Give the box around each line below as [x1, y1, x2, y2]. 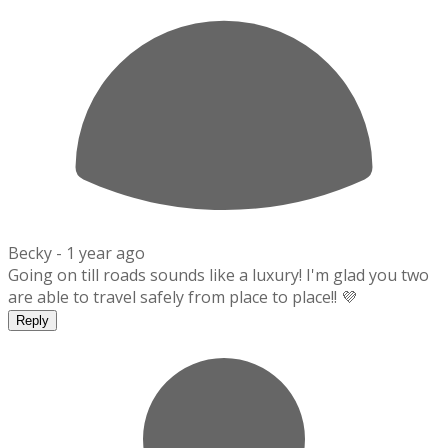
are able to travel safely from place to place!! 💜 [8, 286, 357, 309]
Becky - [8, 242, 66, 265]
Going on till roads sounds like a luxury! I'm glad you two [8, 264, 429, 287]
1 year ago [66, 242, 145, 265]
